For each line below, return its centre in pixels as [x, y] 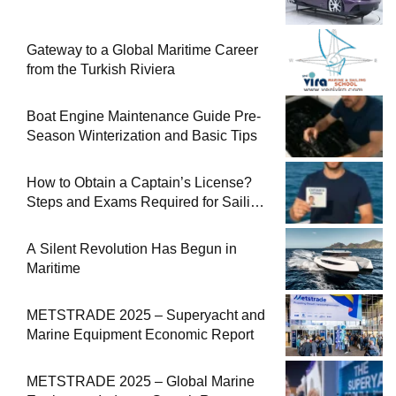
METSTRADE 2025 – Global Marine [141, 381]
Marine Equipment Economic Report [140, 334]
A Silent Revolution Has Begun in [132, 248]
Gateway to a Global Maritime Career [142, 49]
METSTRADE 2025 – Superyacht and [146, 315]
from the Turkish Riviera [101, 69]
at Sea [47, 221]
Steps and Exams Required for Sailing [146, 202]
